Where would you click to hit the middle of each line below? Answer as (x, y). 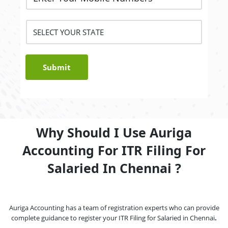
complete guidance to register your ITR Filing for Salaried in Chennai (113, 218)
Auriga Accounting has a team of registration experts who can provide (114, 208)
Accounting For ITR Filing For (114, 150)
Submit (57, 67)
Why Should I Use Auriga (114, 132)
